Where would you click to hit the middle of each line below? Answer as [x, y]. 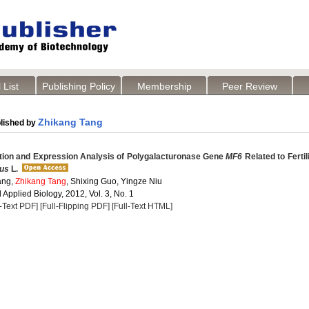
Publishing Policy [79, 86]
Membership [164, 86]
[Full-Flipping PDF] [75, 206]
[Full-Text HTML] [142, 206]
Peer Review [250, 86]
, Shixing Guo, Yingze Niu [114, 181]
